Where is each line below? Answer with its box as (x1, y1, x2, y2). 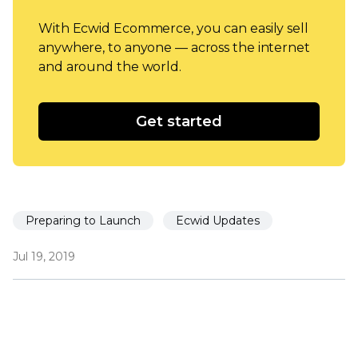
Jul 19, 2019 (13, 249, 75, 264)
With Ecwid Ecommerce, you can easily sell (38, 20, 308, 36)
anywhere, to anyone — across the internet (38, 39, 310, 55)
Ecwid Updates (176, 213, 260, 228)
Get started (136, 112, 222, 130)
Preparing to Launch (26, 213, 141, 228)
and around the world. (38, 58, 181, 74)
